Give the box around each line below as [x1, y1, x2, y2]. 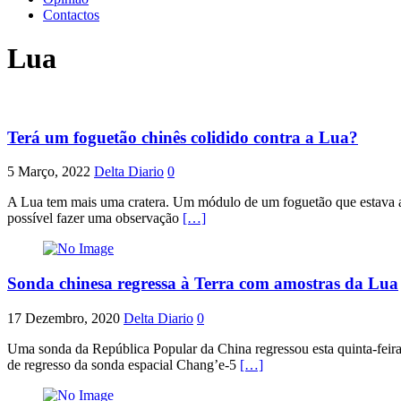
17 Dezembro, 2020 [7, 310, 120, 326]
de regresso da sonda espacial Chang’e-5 [7, 356, 240, 372]
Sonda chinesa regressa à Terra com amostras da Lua [7, 274, 398, 294]
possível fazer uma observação [7, 210, 183, 226]
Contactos [43, 7, 99, 22]
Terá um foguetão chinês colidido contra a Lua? [7, 127, 358, 147]
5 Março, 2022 [7, 164, 90, 180]
